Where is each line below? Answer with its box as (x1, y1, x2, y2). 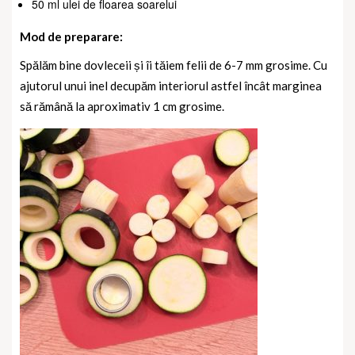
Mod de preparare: (20, 29, 123, 44)
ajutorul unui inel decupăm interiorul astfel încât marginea (20, 78, 322, 93)
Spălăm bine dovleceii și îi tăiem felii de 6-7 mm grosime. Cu (20, 57, 327, 72)
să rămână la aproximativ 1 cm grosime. (20, 98, 224, 113)
